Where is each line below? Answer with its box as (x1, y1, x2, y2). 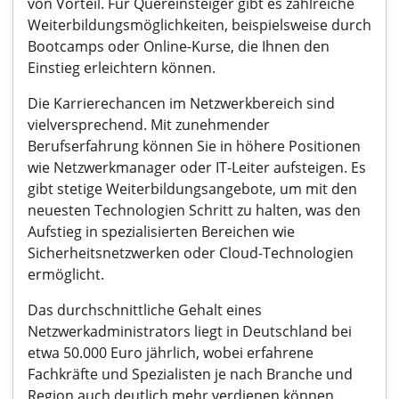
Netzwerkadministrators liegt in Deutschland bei (28, 322, 352, 341)
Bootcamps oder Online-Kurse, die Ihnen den (28, 37, 330, 56)
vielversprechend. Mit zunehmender (28, 115, 270, 134)
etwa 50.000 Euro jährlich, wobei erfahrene (28, 343, 313, 362)
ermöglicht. (28, 265, 104, 284)
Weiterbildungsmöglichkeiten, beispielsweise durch (28, 15, 371, 35)
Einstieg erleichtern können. (28, 58, 216, 77)
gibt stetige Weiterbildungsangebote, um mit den (28, 179, 357, 199)
